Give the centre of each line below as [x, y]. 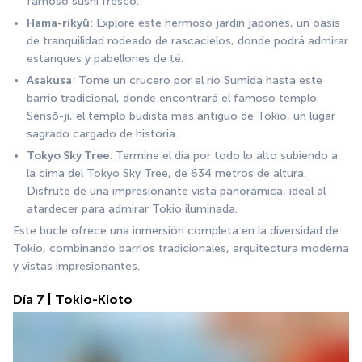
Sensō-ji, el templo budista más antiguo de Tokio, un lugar [181, 116]
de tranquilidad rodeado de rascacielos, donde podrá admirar [187, 40]
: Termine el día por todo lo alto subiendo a [223, 155]
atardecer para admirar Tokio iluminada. [132, 208]
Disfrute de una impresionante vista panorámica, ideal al [176, 191]
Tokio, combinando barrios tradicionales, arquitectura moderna [181, 248]
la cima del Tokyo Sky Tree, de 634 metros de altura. [166, 173]
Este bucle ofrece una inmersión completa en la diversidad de [176, 230]
